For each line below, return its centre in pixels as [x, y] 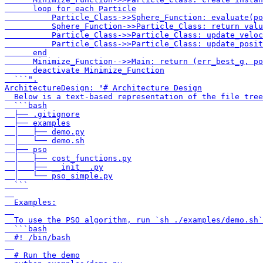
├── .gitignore [42, 114]
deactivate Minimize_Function [85, 70]
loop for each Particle [70, 9]
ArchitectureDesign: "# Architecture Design [103, 88]
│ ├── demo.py [45, 132]
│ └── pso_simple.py [59, 176]
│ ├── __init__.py [54, 167]
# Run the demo [42, 255]
